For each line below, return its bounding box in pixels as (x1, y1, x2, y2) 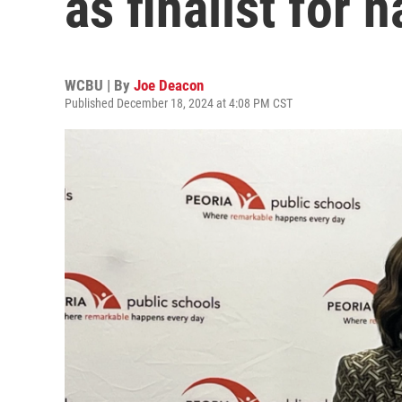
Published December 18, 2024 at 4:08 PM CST (65, 96, 293, 110)
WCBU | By (65, 76, 134, 94)
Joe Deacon (134, 76, 204, 94)
